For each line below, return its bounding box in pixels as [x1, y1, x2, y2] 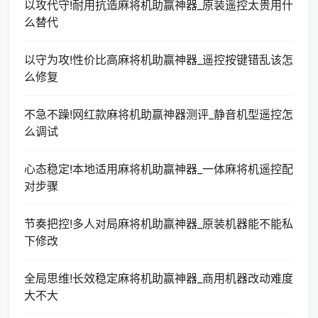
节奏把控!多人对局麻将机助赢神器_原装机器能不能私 [24, 216, 293, 231]
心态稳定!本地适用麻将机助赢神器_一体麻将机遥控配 [24, 162, 293, 176]
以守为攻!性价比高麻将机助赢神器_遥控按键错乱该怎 [24, 53, 293, 67]
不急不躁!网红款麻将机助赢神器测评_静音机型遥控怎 [24, 107, 293, 121]
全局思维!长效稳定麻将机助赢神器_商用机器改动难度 [24, 271, 293, 285]
